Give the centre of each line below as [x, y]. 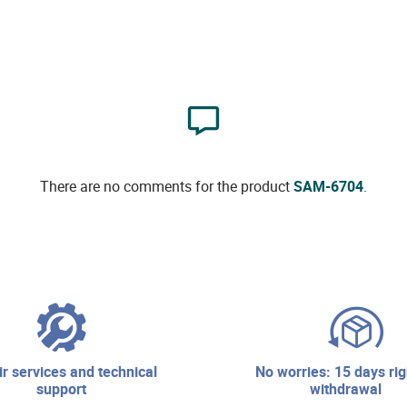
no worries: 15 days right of [260, 371]
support [62, 388]
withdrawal [345, 388]
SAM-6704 [328, 186]
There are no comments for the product [166, 186]
